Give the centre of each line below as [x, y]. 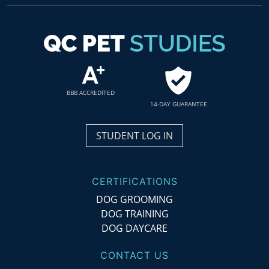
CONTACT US [134, 255]
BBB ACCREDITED [90, 92]
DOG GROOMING [134, 199]
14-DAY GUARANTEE [178, 104]
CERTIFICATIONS [134, 181]
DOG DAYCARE [134, 228]
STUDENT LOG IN [134, 135]
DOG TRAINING [134, 213]
